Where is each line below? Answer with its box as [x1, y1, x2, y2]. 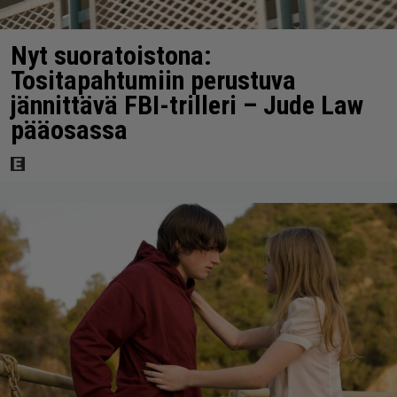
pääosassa [11, 114, 128, 146]
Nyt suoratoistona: [11, 40, 212, 72]
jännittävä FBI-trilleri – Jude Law [11, 90, 363, 121]
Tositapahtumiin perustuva [11, 65, 296, 97]
